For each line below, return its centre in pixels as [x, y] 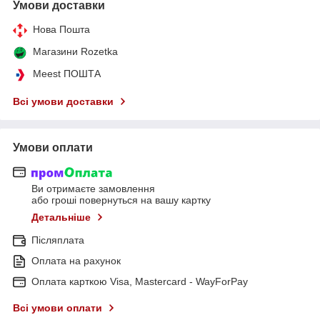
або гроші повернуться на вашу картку [121, 200]
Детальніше [61, 217]
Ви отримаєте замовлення [93, 189]
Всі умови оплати [57, 308]
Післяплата [58, 240]
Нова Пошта [61, 29]
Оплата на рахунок [76, 261]
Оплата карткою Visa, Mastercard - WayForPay [140, 282]
